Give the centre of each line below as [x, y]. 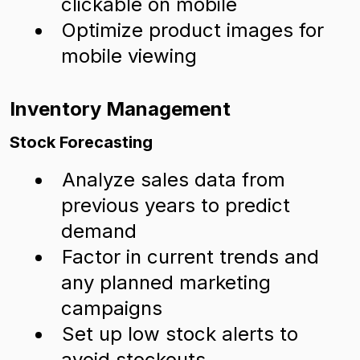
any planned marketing [166, 282]
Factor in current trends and [190, 257]
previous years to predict [176, 205]
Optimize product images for [193, 30]
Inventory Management [120, 109]
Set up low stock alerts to [180, 334]
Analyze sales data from [174, 180]
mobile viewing [129, 56]
